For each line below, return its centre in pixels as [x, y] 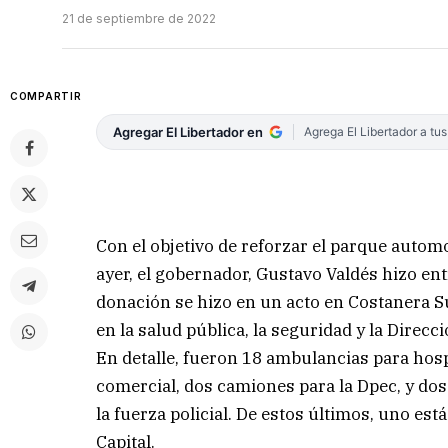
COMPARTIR [46, 96]
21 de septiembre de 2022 [139, 19]
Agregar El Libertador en [188, 132]
